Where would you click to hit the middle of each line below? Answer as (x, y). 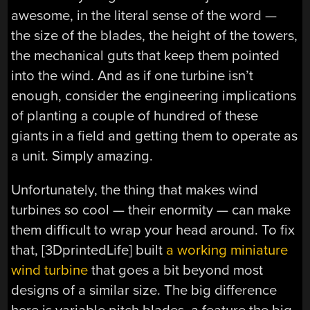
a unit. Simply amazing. (82, 156)
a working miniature (227, 250)
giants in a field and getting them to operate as (155, 136)
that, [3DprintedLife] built (89, 250)
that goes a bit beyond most (176, 270)
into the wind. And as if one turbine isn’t (133, 75)
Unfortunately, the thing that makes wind (135, 190)
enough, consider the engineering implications (154, 95)
